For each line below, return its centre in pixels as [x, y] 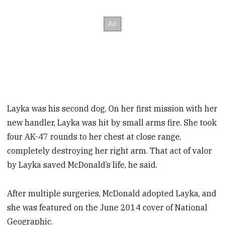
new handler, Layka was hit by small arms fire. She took [112, 122]
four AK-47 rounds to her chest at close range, [94, 136]
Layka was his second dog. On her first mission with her [113, 108]
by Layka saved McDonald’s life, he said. [82, 164]
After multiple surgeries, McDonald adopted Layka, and [112, 193]
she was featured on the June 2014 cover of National [107, 207]
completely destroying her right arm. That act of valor [110, 150]
